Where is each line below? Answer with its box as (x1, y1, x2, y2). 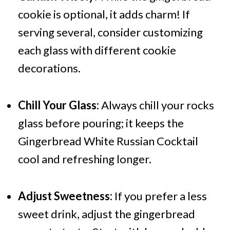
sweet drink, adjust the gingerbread (17, 207, 195, 221)
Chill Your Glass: (17, 98, 99, 112)
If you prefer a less (112, 189, 207, 203)
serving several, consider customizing (17, 25, 203, 40)
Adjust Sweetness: (17, 189, 112, 203)
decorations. (17, 61, 81, 75)
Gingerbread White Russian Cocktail (17, 134, 198, 148)
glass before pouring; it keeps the (17, 116, 184, 130)
